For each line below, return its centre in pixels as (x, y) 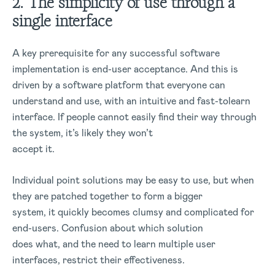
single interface (62, 21)
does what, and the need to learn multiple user (114, 244)
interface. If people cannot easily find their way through (134, 117)
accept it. (33, 149)
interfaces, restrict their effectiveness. (99, 260)
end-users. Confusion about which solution (108, 228)
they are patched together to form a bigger (107, 196)
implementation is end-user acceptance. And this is (125, 69)
